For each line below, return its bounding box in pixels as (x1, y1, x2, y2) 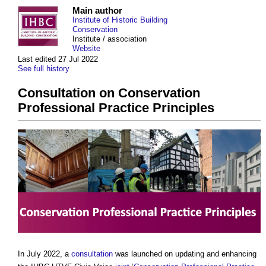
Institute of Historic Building (72, 15, 167, 25)
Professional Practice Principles (18, 100, 214, 116)
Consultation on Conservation (18, 85, 200, 101)
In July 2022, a (18, 249, 71, 259)
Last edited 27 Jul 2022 (18, 55, 98, 64)
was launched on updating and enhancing (113, 249, 256, 259)
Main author (72, 5, 122, 16)
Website (72, 44, 100, 53)
